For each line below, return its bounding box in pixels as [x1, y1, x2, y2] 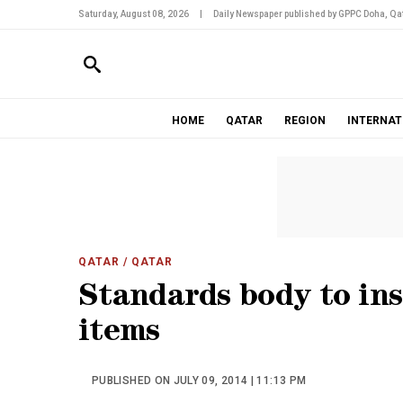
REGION [283, 114, 326, 127]
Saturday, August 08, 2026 [78, 9, 189, 19]
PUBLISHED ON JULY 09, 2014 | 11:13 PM [92, 374, 307, 387]
